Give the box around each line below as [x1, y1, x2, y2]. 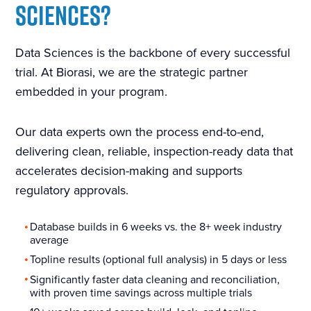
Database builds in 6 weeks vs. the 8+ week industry [30, 220, 283, 234]
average [30, 233, 69, 247]
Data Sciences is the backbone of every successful [15, 45, 291, 60]
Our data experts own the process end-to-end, [15, 124, 264, 140]
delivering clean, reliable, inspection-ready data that [15, 144, 294, 159]
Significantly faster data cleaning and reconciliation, [30, 272, 280, 287]
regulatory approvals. [15, 183, 129, 198]
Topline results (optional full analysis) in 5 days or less [30, 253, 287, 267]
